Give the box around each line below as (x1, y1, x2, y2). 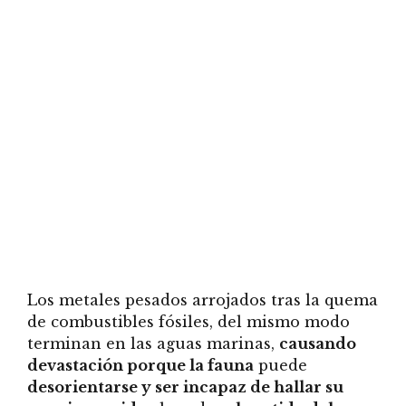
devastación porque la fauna (27, 356, 254, 375)
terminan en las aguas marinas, (27, 334, 279, 353)
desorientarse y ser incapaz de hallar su (27, 378, 343, 397)
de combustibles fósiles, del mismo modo (27, 313, 350, 332)
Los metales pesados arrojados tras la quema (27, 291, 378, 310)
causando (279, 334, 356, 353)
